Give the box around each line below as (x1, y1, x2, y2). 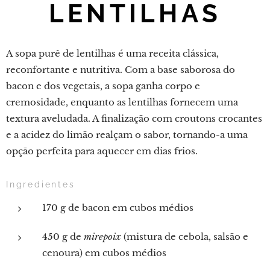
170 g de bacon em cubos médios (42, 202, 193, 213)
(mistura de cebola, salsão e (121, 231, 248, 242)
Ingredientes (6, 180, 75, 189)
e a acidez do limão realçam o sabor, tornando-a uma (6, 129, 248, 140)
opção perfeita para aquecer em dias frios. (6, 145, 198, 157)
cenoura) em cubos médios (42, 247, 166, 259)
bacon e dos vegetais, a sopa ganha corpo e (6, 80, 200, 92)
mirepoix (84, 231, 121, 242)
